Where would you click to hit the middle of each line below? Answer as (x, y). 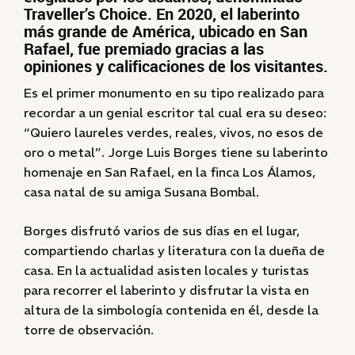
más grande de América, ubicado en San (166, 31)
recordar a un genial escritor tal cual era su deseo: (175, 113)
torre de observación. (89, 330)
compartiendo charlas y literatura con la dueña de (174, 250)
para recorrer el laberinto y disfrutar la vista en (166, 290)
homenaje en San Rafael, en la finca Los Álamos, (170, 172)
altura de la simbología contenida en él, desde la (171, 310)
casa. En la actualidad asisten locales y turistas (166, 270)
